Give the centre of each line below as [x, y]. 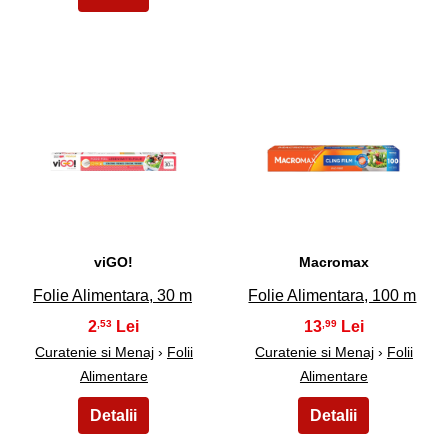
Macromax [333, 261]
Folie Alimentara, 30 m [112, 295]
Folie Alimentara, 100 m [332, 295]
